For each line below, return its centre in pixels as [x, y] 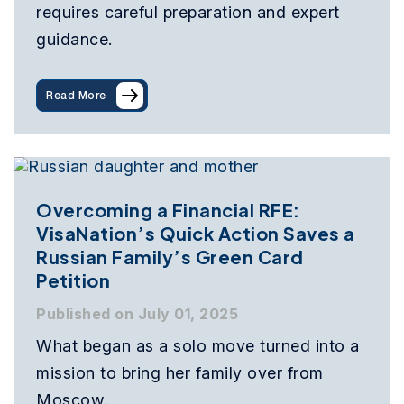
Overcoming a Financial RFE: [168, 210]
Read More [76, 96]
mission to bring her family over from [180, 373]
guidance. [74, 40]
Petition [73, 280]
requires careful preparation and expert [188, 13]
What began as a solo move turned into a [198, 346]
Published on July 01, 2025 [137, 314]
